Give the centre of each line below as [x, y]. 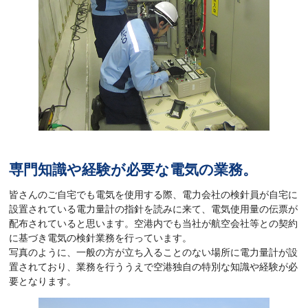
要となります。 [43, 282]
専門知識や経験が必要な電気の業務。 [133, 169]
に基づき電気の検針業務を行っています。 [101, 238]
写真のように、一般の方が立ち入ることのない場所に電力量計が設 [154, 253]
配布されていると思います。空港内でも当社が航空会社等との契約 [154, 224]
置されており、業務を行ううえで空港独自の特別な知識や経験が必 [154, 267]
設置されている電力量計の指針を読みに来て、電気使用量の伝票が [154, 209]
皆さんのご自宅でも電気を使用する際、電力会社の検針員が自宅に [154, 195]
